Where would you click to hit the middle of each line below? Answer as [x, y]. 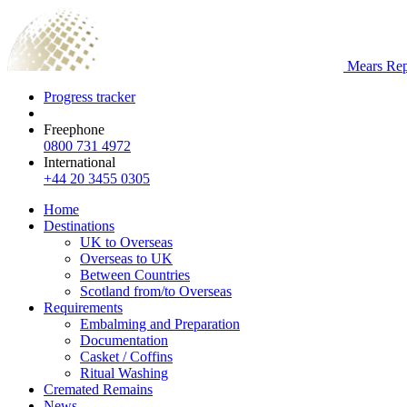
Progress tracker [89, 97]
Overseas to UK [126, 258]
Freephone [74, 129]
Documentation [124, 340]
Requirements [83, 308]
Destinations [79, 226]
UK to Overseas [126, 242]
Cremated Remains [98, 389]
